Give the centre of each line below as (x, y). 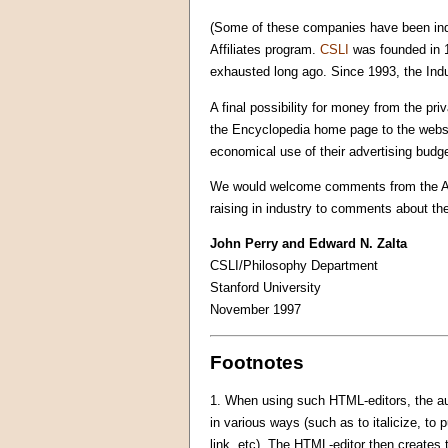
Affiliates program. (265, 50)
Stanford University (265, 288)
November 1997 (255, 310)
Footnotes (257, 363)
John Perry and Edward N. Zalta (308, 244)
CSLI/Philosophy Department (294, 266)
